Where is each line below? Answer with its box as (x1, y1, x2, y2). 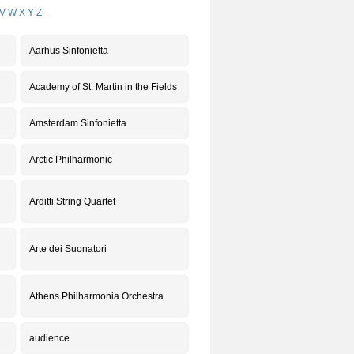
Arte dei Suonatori (29, 243, 107, 254)
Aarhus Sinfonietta (29, 45, 108, 56)
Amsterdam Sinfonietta (29, 118, 126, 129)
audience (29, 333, 70, 344)
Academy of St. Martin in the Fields (29, 81, 177, 92)
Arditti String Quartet (29, 196, 115, 207)
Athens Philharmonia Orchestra (29, 291, 164, 302)
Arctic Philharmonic (29, 154, 112, 165)
